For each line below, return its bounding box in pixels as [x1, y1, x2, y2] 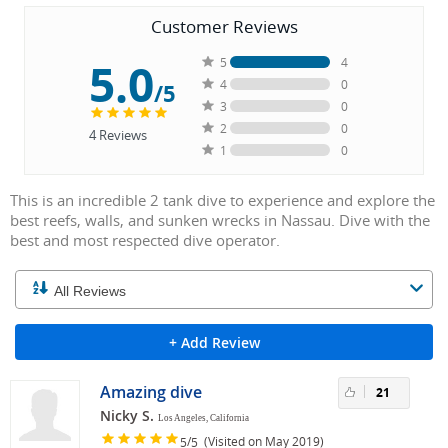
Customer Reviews [150, 15, 298, 39]
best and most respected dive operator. [10, 230, 280, 251]
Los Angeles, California [158, 413, 249, 424]
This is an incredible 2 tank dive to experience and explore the [10, 190, 435, 211]
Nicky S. [100, 406, 154, 426]
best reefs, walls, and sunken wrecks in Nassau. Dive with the [10, 210, 430, 231]
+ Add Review [168, 333, 260, 353]
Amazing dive [100, 381, 202, 404]
